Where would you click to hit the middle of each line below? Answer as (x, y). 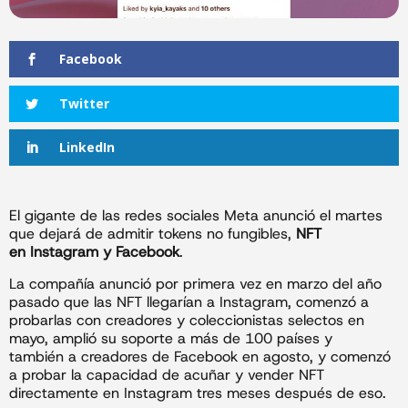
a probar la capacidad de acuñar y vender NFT (167, 374)
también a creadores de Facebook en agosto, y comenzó (200, 356)
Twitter (84, 103)
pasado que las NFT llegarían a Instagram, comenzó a (189, 301)
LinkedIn (87, 148)
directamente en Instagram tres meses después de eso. (198, 393)
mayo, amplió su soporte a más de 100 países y (171, 338)
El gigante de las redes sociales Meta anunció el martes (196, 216)
